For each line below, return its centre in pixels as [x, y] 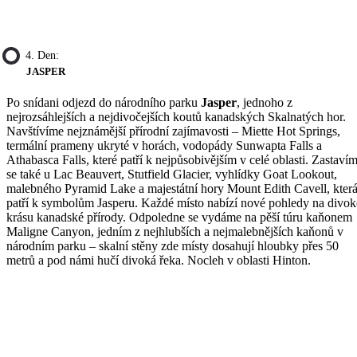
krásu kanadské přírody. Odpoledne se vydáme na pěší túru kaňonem [179, 217]
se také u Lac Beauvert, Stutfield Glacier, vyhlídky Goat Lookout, [172, 174]
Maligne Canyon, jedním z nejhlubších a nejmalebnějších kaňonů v [175, 231]
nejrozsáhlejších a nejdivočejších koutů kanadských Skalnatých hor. [176, 116]
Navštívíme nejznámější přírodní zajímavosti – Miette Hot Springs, [173, 131]
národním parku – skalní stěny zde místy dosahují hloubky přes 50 [173, 245]
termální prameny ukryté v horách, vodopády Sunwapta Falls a [164, 145]
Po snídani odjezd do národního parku [104, 102]
